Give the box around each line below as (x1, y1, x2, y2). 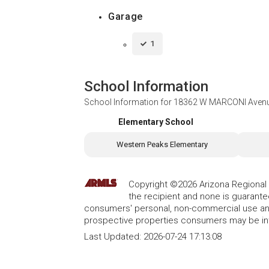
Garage (108, 10, 143, 22)
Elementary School (118, 116, 193, 127)
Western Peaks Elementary (116, 140, 208, 150)
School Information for (84, 97, 174, 107)
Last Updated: (84, 231, 144, 243)
